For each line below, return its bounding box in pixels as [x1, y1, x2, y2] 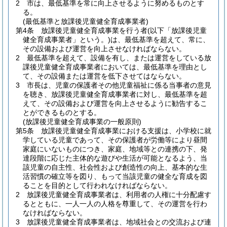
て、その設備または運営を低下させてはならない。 [23, 72, 186, 80]
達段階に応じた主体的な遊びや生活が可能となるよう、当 [23, 154, 207, 162]
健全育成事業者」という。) [23, 35, 110, 44]
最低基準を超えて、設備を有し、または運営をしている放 [27, 54, 211, 62]
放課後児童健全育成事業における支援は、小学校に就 [41, 127, 211, 135]
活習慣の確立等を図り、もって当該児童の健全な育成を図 [23, 172, 207, 180]
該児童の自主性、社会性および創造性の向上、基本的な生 [23, 163, 207, 171]
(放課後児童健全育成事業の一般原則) [23, 118, 141, 126]
